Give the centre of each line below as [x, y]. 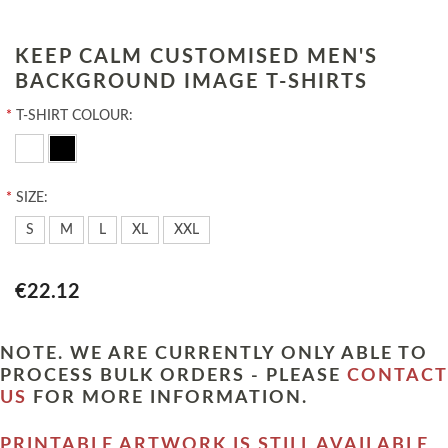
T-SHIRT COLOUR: [74, 116]
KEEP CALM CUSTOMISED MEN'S [196, 57]
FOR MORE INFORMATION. [167, 397]
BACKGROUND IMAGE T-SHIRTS [191, 82]
